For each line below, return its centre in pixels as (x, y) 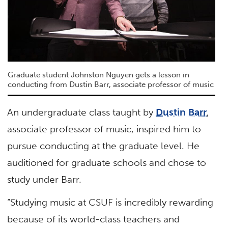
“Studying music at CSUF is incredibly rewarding (110, 202)
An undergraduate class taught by (82, 112)
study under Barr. (45, 179)
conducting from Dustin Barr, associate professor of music (110, 84)
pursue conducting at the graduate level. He (104, 146)
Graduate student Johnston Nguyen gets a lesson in (98, 75)
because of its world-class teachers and (94, 219)
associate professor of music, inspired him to (104, 129)
